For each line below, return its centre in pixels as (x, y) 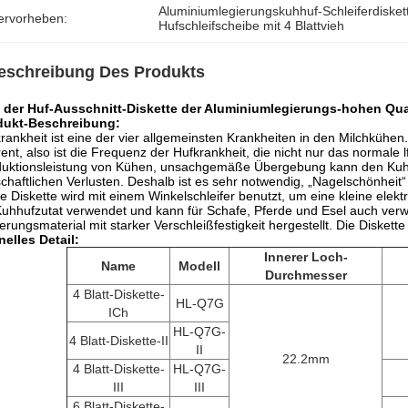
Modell (199, 266)
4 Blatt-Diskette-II (118, 341)
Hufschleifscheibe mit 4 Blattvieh (252, 25)
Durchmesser (306, 275)
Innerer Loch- (306, 257)
